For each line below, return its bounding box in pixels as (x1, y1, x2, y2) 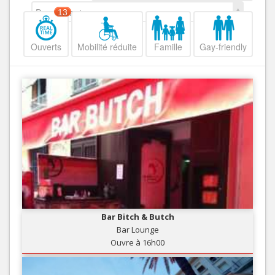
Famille (154, 41, 182, 53)
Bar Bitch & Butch (101, 211, 174, 222)
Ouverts (31, 41, 61, 53)
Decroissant (36, 6, 82, 19)
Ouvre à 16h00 (110, 236, 165, 248)
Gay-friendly (199, 41, 247, 53)
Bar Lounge (116, 223, 159, 235)
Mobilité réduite (77, 41, 137, 53)
